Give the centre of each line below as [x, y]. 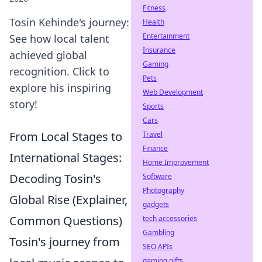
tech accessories [170, 218]
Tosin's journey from [65, 242]
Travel [153, 134]
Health [154, 22]
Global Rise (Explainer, [68, 200]
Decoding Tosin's [55, 179]
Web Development [173, 92]
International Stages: [65, 158]
